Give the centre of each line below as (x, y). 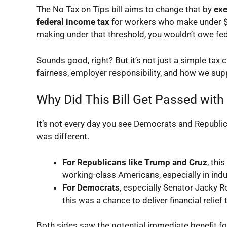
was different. (63, 136)
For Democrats (91, 187)
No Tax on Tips (81, 9)
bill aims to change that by (162, 9)
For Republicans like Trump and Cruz (135, 162)
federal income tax (73, 22)
